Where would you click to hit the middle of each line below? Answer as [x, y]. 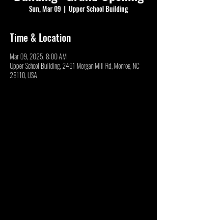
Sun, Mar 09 [45, 9]
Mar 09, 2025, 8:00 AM [38, 56]
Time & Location [40, 37]
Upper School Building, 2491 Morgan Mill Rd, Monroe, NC [75, 66]
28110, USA [24, 75]
